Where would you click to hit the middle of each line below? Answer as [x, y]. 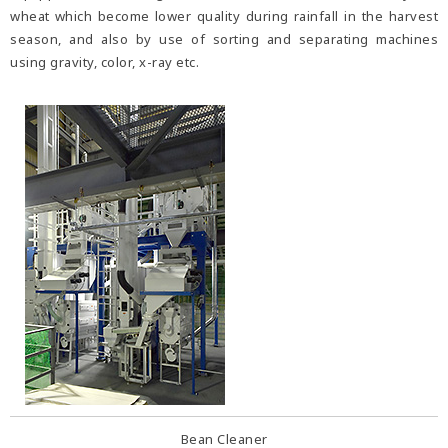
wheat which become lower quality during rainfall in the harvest [224, 16]
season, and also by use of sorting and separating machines [224, 39]
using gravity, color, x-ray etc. [104, 62]
